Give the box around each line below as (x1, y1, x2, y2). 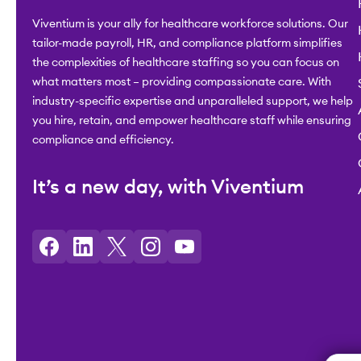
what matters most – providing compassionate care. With (32, 76, 331, 88)
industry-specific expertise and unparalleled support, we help (32, 95, 353, 107)
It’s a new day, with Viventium (32, 177, 304, 197)
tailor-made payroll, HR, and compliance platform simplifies (32, 37, 342, 49)
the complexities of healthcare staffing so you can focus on (32, 56, 339, 68)
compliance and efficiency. (32, 134, 176, 146)
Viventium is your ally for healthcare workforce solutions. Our (32, 18, 348, 30)
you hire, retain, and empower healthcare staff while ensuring (32, 114, 351, 127)
